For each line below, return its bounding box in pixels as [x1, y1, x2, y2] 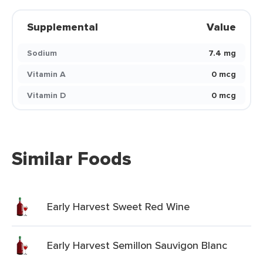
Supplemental [27, 19, 98, 35]
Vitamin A [27, 68, 66, 80]
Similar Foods [12, 144, 131, 173]
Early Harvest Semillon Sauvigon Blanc [47, 238, 227, 252]
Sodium [27, 47, 57, 59]
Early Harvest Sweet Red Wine [47, 199, 190, 214]
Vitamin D [27, 89, 66, 101]
